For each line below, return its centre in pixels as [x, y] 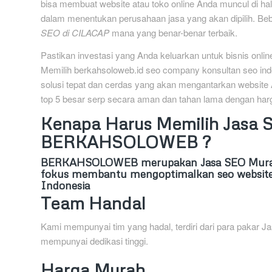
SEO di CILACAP [76, 33]
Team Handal [93, 202]
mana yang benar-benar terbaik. [175, 33]
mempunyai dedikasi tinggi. [94, 241]
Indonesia [65, 185]
